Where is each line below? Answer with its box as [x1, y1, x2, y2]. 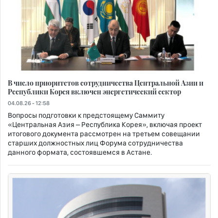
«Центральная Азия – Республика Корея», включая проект [8, 120, 202, 129]
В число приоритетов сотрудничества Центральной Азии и [8, 78, 203, 88]
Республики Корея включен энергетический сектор [8, 87, 181, 97]
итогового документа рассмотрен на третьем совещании [8, 129, 200, 139]
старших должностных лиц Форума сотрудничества [8, 139, 183, 148]
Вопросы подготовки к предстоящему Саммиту [8, 111, 164, 120]
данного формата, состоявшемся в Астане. [8, 148, 152, 157]
